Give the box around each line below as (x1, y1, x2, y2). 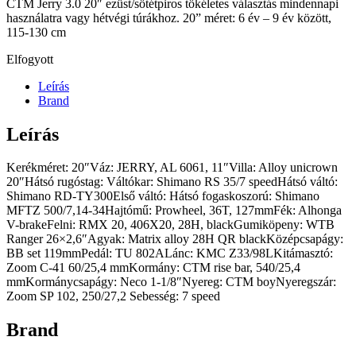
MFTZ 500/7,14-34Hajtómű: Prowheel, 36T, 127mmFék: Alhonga (6, 203, 342, 218)
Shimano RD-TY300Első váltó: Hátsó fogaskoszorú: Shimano (6, 189, 319, 203)
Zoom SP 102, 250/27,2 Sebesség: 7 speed (6, 289, 220, 304)
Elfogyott (6, 52, 53, 66)
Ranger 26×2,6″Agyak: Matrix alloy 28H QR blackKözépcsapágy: (6, 232, 343, 246)
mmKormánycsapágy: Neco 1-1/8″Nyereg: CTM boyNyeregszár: (6, 275, 336, 289)
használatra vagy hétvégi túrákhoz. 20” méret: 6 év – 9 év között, (6, 10, 331, 25)
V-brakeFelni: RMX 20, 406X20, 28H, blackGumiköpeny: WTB (6, 218, 335, 232)
